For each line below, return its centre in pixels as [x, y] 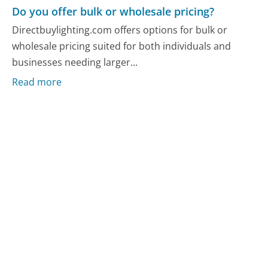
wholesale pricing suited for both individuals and [122, 46]
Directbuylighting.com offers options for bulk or [120, 30]
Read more [37, 82]
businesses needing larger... [75, 63]
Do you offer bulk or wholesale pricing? [113, 11]
